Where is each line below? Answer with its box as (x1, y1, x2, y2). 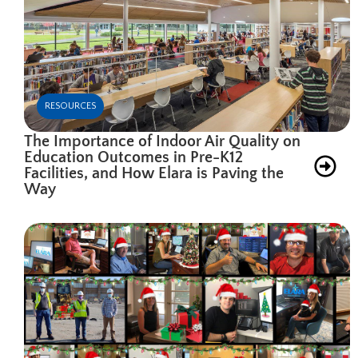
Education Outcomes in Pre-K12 (24, 148, 243, 166)
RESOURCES (45, 100, 96, 111)
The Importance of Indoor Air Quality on (24, 132, 300, 150)
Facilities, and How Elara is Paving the (24, 164, 284, 182)
